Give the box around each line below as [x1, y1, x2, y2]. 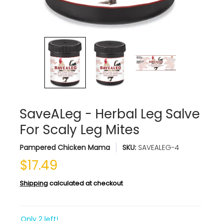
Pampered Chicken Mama [20, 143, 110, 153]
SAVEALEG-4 [138, 143, 179, 153]
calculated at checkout [48, 179, 123, 188]
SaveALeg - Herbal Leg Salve [20, 105, 200, 123]
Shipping [20, 179, 48, 188]
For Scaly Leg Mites [20, 121, 140, 139]
